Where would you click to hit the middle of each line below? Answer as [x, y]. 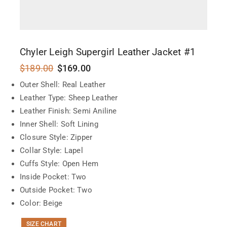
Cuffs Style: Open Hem [59, 163]
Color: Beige [41, 203]
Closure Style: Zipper [56, 137]
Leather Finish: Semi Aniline [68, 111]
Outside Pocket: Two [56, 190]
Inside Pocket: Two [53, 177]
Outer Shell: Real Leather [63, 84]
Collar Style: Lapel [51, 150]
